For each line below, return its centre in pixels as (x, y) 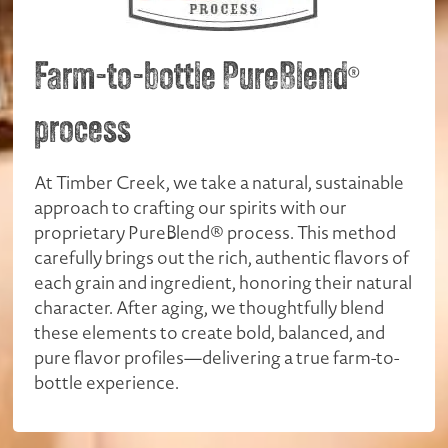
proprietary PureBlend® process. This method (215, 232)
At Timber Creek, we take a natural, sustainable (219, 182)
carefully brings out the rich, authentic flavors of (222, 257)
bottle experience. (107, 382)
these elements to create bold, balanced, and (210, 332)
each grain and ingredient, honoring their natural (223, 282)
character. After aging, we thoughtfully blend (209, 307)
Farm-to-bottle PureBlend (191, 79)
